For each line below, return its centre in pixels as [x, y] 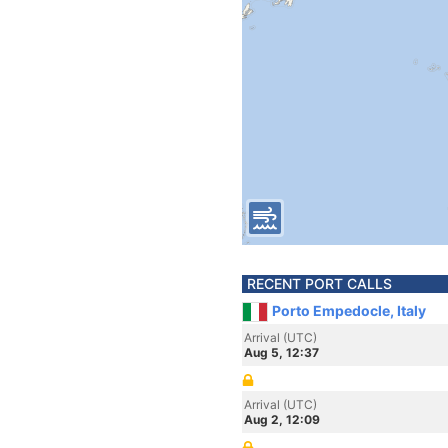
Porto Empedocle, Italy [349, 310]
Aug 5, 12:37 [281, 352]
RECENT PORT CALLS [319, 283]
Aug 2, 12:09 [282, 419]
